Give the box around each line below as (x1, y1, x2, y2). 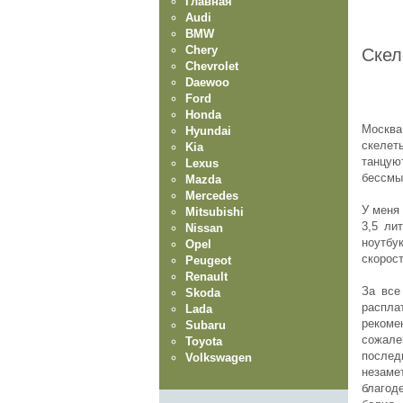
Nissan (185, 220, 223, 235)
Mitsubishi (185, 204, 244, 219)
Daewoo (185, 75, 229, 89)
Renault (185, 269, 228, 283)
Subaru (185, 318, 226, 332)
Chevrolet (185, 58, 238, 73)
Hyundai (185, 123, 231, 138)
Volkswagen (185, 350, 252, 364)
